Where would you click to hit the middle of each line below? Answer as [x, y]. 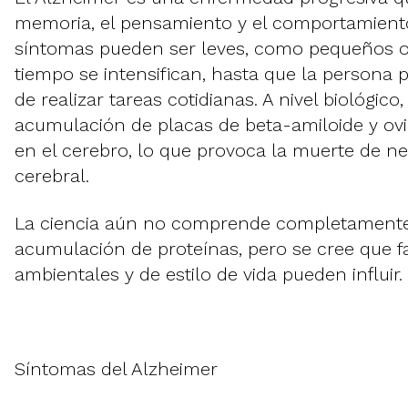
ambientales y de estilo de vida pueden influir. [209, 275]
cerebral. [52, 176]
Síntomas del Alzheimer [116, 369]
